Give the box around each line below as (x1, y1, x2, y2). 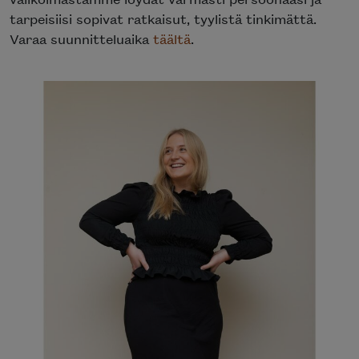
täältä (153, 30, 191, 48)
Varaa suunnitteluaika (10, 30, 153, 48)
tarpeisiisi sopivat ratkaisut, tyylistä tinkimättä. (10, 10, 317, 28)
